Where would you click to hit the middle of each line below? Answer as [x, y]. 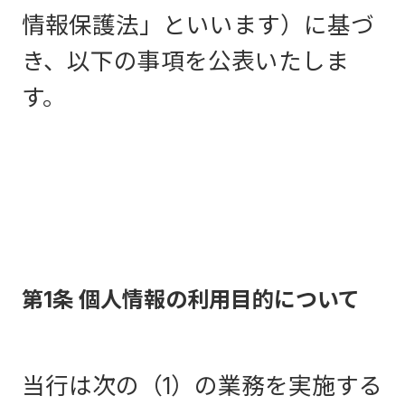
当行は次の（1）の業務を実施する [202, 386]
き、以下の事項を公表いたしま [185, 61]
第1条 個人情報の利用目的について [191, 300]
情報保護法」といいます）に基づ [198, 25]
